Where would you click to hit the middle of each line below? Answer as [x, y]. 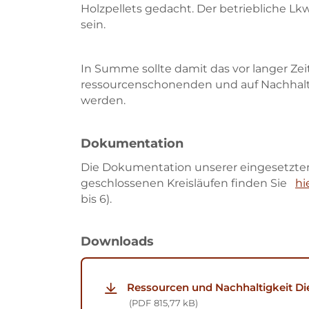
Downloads [117, 241]
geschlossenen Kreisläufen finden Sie [188, 183]
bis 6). [96, 199]
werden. [103, 100]
